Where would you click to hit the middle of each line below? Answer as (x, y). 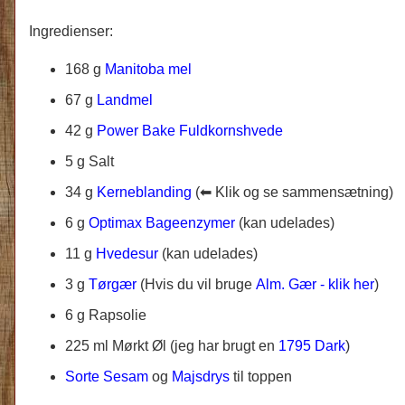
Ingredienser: (71, 31)
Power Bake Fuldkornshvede (190, 130)
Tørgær (113, 284)
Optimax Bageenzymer (162, 222)
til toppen (261, 376)
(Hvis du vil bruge (198, 284)
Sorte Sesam (107, 376)
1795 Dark (312, 345)
